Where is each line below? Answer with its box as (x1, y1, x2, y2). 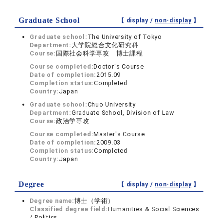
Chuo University (87, 101, 136, 109)
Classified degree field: (30, 205, 108, 213)
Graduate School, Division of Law (71, 109, 175, 117)
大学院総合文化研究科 (71, 41, 139, 49)
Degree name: (30, 197, 74, 205)
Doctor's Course (93, 63, 144, 71)
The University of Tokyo (87, 33, 162, 41)
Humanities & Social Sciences (108, 205, 200, 213)
